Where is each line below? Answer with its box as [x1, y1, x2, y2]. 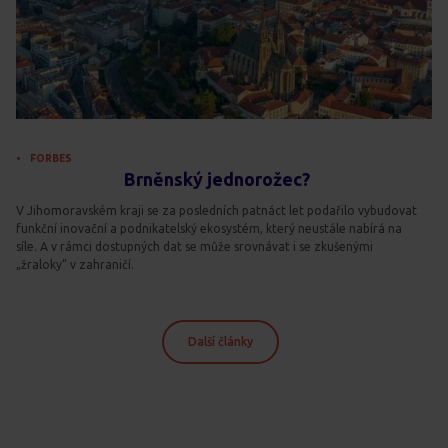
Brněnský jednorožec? [123, 169, 310, 190]
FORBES [30, 153, 72, 165]
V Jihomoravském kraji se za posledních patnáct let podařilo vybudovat [16, 204, 417, 218]
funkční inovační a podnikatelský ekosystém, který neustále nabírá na [16, 222, 402, 236]
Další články [187, 335, 253, 349]
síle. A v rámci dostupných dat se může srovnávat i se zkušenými [16, 240, 373, 254]
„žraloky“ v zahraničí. [16, 258, 134, 272]
